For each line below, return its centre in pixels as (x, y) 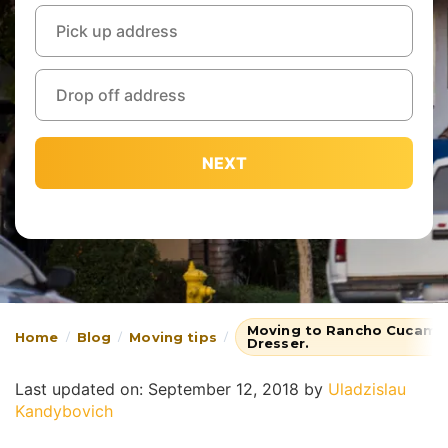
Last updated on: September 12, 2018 (157, 389)
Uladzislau (367, 389)
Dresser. (277, 343)
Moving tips (173, 336)
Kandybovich (64, 411)
